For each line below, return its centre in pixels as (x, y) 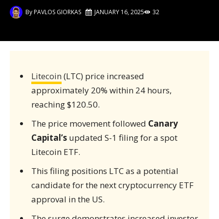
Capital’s (49, 138)
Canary (163, 123)
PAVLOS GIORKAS (57, 12)
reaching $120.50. (65, 104)
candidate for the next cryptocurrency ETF (112, 185)
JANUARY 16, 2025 (119, 12)
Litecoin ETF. (55, 152)
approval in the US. (68, 199)
